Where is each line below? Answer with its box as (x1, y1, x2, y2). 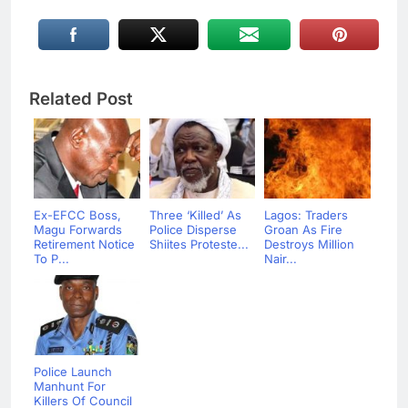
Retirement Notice (34, 236, 135, 251)
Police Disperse (148, 221, 237, 237)
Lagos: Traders (264, 207, 348, 222)
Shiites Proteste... (148, 236, 249, 251)
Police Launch (34, 363, 112, 379)
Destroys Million (264, 236, 354, 251)
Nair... (264, 250, 297, 266)
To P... (34, 250, 69, 266)
